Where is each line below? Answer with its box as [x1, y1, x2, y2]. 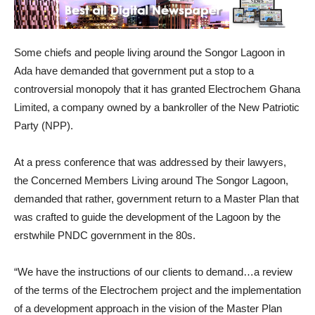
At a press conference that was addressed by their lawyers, [14, 156, 286, 168]
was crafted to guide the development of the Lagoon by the [14, 211, 281, 223]
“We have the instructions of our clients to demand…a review [14, 266, 292, 278]
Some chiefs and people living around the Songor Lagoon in [14, 46, 285, 58]
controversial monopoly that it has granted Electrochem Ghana [14, 83, 300, 95]
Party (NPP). [14, 120, 73, 131]
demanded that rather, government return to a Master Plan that [14, 193, 299, 205]
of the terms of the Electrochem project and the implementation [14, 284, 301, 296]
